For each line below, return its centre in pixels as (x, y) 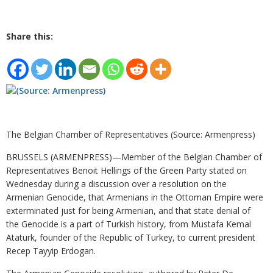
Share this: (30, 36)
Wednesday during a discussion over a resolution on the (116, 184)
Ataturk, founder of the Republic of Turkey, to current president (131, 238)
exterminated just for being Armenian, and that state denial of (128, 211)
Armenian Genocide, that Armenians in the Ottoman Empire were (135, 197)
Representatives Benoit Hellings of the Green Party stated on (126, 171)
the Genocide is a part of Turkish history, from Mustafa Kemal (129, 224)
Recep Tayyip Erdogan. (51, 251)
